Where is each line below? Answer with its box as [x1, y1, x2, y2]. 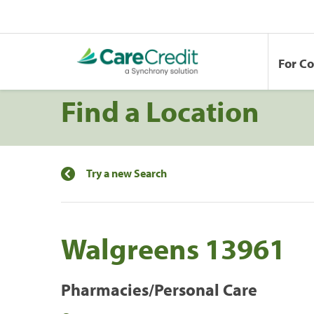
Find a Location [61, 91, 259, 130]
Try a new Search [86, 165, 167, 180]
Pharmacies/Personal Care [61, 278, 257, 300]
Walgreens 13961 [61, 228, 285, 267]
